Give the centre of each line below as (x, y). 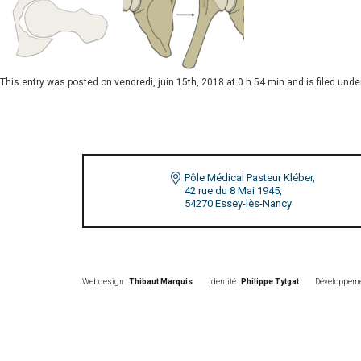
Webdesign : (106, 282)
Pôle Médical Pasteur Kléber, (250, 178)
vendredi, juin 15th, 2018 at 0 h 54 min (199, 82)
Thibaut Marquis (161, 282)
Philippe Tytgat (270, 282)
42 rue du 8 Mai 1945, (233, 191)
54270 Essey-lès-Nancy (238, 203)
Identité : (225, 282)
